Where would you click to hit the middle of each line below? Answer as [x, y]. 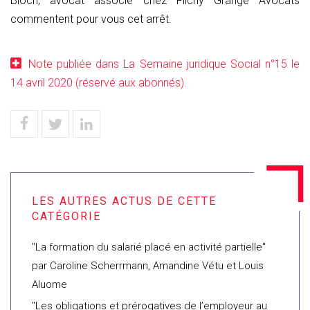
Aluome [49, 284]
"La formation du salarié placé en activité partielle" [149, 247]
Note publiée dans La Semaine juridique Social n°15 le [164, 64]
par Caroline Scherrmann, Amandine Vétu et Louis [148, 266]
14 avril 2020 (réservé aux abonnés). [99, 83]
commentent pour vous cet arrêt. [91, 19]
